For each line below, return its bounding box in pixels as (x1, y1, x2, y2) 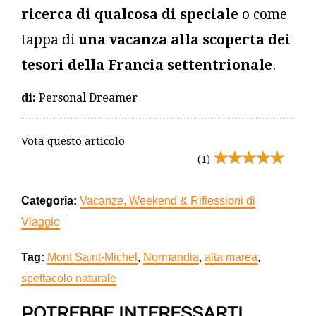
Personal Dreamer (36, 90, 138, 104)
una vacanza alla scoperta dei (78, 31, 291, 48)
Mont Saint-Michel (47, 250, 138, 263)
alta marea (205, 250, 257, 263)
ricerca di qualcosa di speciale (21, 6, 238, 23)
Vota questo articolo (21, 134, 125, 147)
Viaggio (21, 215, 60, 228)
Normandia (143, 250, 199, 263)
